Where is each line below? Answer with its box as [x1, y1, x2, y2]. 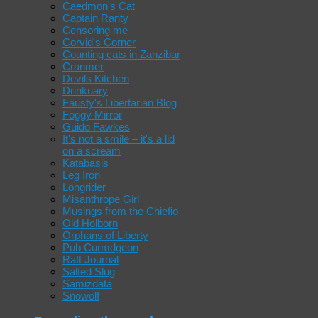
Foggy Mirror [62, 108, 122, 121]
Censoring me [62, 23, 128, 36]
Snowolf [62, 289, 99, 302]
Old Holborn [62, 216, 118, 229]
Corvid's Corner [62, 35, 136, 48]
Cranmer [62, 60, 104, 72]
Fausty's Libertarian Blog [62, 96, 177, 109]
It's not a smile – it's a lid [62, 132, 175, 145]
